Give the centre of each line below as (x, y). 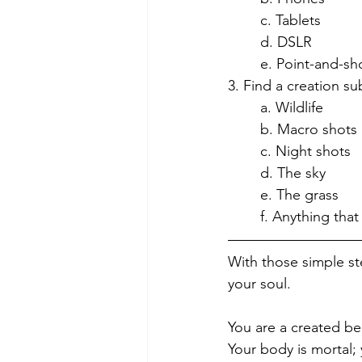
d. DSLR (286, 42)
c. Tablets (290, 21)
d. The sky (293, 173)
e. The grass (299, 195)
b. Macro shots (309, 130)
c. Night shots (305, 152)
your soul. (261, 284)
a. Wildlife (292, 108)
